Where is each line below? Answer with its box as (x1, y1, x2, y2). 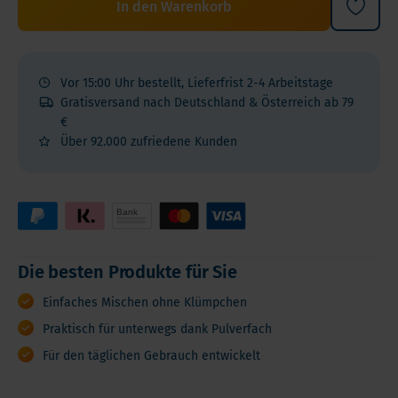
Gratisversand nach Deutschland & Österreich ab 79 (60, 95, 354, 110)
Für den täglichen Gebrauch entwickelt (43, 348, 260, 363)
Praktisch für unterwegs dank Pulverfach (43, 322, 272, 337)
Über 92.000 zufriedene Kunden (60, 134, 237, 149)
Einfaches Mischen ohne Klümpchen (43, 295, 247, 310)
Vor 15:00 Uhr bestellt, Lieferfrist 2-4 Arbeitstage (60, 76, 333, 91)
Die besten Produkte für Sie (18, 261, 237, 283)
